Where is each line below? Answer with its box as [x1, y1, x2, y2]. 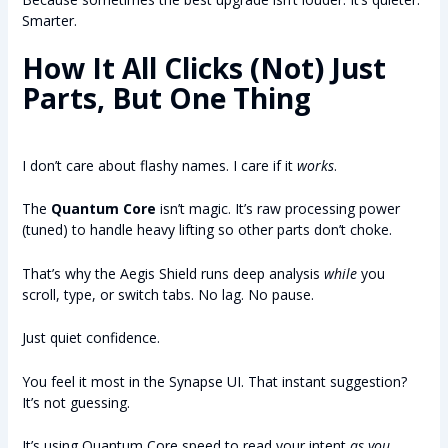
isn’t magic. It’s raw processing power [155, 199, 400, 219]
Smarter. [21, 10, 77, 30]
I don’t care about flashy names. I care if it [21, 156, 297, 176]
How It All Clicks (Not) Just [21, 49, 386, 88]
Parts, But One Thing [21, 79, 311, 118]
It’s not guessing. [21, 392, 130, 412]
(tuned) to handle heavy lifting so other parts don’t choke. [21, 220, 392, 240]
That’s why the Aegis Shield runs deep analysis [21, 263, 324, 283]
